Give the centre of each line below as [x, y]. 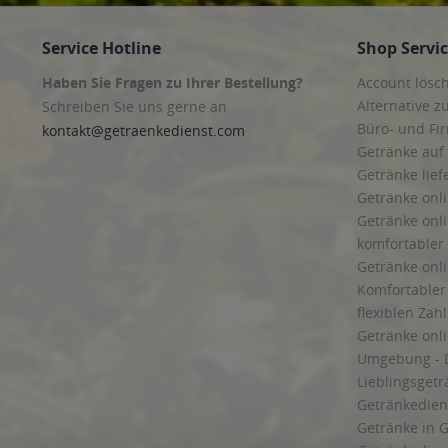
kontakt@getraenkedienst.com [143, 130]
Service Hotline [101, 48]
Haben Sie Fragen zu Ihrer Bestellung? [172, 82]
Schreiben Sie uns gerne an [134, 106]
